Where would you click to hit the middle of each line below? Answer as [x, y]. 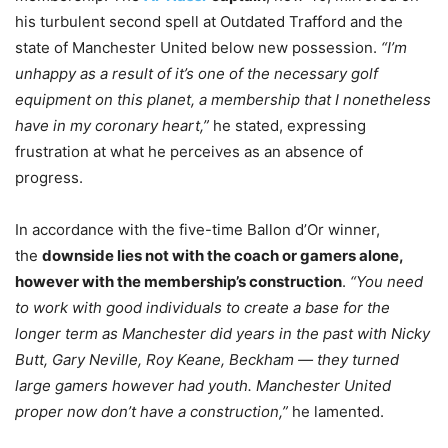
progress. [49, 178]
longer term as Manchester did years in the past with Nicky [222, 334]
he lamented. [336, 412]
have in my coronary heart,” [112, 126]
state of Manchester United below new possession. [198, 48]
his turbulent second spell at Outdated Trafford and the [209, 22]
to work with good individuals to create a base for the [202, 308]
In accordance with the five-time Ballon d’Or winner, [197, 230]
